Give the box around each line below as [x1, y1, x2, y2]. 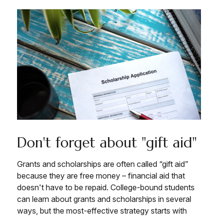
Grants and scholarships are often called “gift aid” [17, 159, 188, 169]
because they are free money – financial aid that [17, 170, 185, 181]
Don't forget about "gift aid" [17, 133, 197, 151]
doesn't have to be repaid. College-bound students [17, 182, 195, 192]
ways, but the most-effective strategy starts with [17, 205, 187, 216]
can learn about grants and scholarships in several [17, 194, 191, 204]
